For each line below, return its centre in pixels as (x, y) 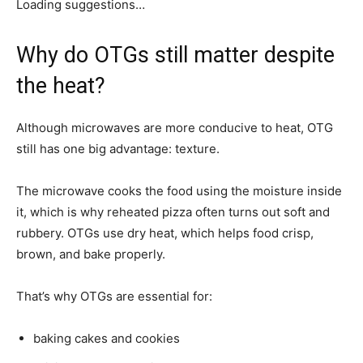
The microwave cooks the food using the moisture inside (179, 190)
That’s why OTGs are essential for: (114, 296)
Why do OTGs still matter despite (175, 55)
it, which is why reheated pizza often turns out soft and (173, 211)
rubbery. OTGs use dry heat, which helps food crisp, (165, 233)
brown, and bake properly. (91, 254)
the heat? (61, 85)
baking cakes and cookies (107, 338)
